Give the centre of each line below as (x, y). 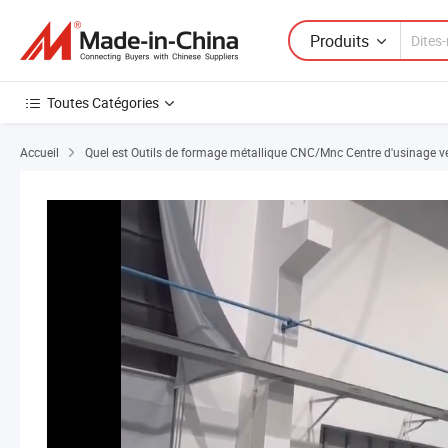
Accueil (39, 152)
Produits (339, 40)
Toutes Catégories (103, 102)
